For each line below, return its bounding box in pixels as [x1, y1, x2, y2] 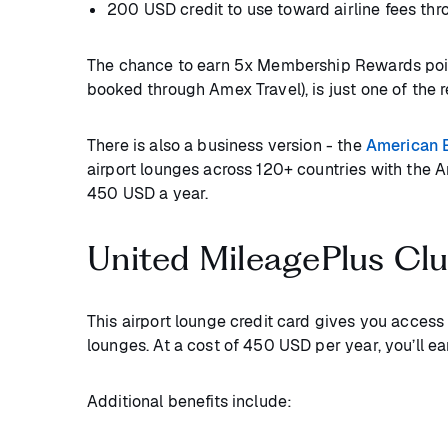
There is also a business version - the [87, 135, 366, 157]
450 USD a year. [87, 183, 209, 205]
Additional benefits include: [87, 391, 293, 413]
